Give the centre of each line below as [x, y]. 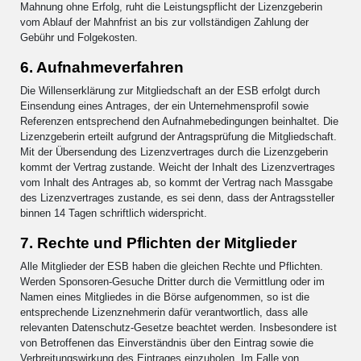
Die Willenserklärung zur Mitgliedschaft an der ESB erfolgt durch [170, 90]
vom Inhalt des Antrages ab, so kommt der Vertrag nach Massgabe [176, 182]
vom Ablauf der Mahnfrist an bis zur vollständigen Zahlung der [164, 22]
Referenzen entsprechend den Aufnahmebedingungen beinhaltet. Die [179, 121]
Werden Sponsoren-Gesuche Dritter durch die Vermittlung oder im [172, 281]
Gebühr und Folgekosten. [79, 37]
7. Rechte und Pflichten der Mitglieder [158, 243]
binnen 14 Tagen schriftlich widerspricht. [114, 213]
